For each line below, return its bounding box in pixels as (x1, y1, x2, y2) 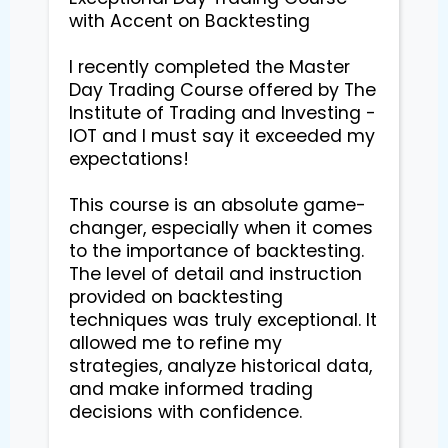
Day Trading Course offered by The (69, 77, 376, 102)
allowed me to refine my (69, 330, 282, 355)
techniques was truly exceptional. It (69, 307, 377, 332)
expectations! (69, 146, 189, 171)
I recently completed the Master (69, 54, 350, 79)
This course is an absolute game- (69, 192, 366, 217)
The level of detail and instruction (69, 261, 362, 286)
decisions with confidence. (69, 399, 302, 424)
